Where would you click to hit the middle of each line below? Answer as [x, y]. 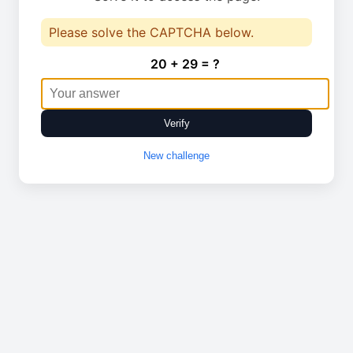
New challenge [176, 156]
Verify [176, 123]
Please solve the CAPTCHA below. [151, 32]
